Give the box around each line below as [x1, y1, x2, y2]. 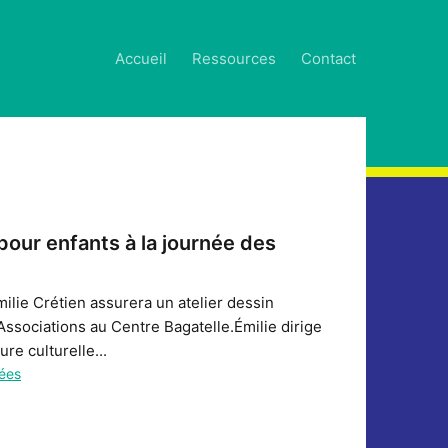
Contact [301, 49, 356, 68]
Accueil [115, 49, 167, 68]
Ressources [192, 49, 276, 68]
